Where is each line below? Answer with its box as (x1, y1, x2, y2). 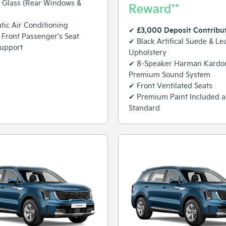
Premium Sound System (129, 69, 210, 79)
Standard (129, 102, 160, 112)
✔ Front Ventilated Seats (129, 80, 212, 90)
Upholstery (129, 47, 166, 57)
